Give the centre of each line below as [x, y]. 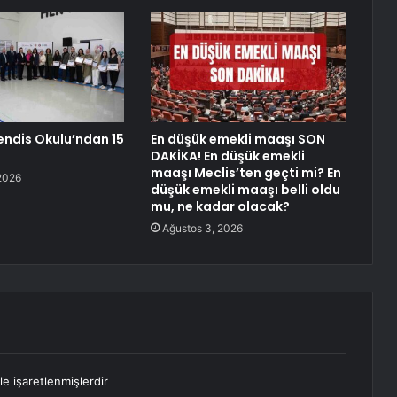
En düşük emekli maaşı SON [237, 140]
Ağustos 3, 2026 [202, 229]
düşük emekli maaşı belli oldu [245, 190]
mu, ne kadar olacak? [220, 207]
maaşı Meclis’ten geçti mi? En [245, 173]
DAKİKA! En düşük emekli [227, 156]
